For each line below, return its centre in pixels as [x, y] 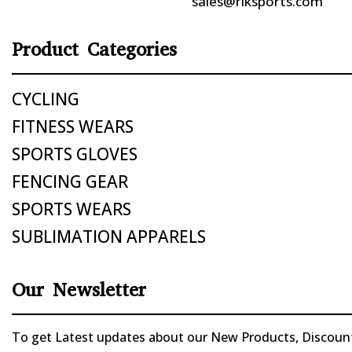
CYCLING [45, 99]
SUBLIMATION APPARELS [108, 237]
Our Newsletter [79, 290]
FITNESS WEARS [72, 127]
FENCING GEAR [70, 182]
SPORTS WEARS [71, 209]
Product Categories [94, 50]
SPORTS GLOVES [74, 154]
